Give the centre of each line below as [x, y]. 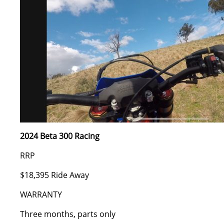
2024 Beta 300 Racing [60, 136]
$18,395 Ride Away [54, 175]
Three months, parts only [68, 214]
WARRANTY [41, 194]
